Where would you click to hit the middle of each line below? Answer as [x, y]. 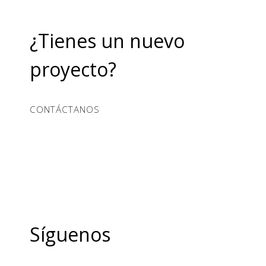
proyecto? [73, 69]
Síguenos [70, 234]
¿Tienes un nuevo [107, 40]
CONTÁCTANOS [65, 109]
